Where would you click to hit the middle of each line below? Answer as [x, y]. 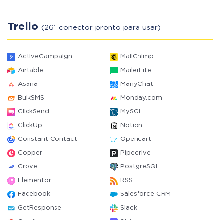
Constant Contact [47, 139]
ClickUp [30, 125]
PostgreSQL [140, 167]
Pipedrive [136, 153]
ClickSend [33, 112]
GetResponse [40, 208]
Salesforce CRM [146, 194]
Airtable [30, 70]
